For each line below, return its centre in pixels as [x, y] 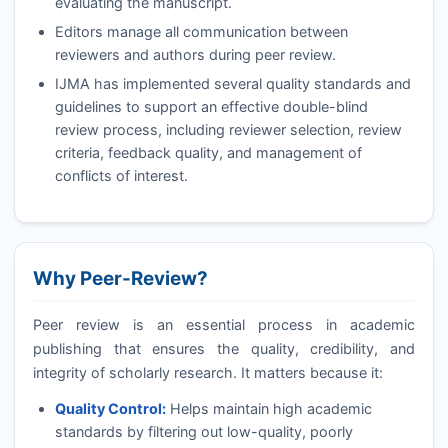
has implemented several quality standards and [250, 83]
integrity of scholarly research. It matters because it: [207, 373]
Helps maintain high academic [268, 408]
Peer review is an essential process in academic [224, 325]
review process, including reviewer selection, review [228, 129]
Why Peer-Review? [120, 278]
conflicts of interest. [121, 175]
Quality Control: [110, 408]
